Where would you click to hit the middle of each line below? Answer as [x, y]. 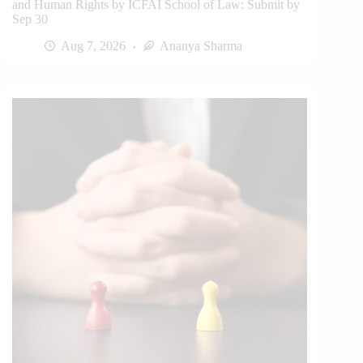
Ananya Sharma [201, 46]
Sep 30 [30, 19]
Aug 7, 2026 [93, 46]
